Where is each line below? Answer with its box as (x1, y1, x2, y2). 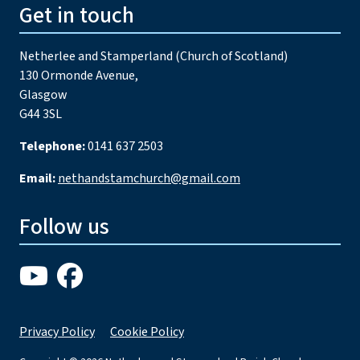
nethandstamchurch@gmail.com (58, 169, 240, 187)
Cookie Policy (110, 322, 184, 341)
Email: (19, 169, 55, 187)
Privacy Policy (19, 322, 95, 341)
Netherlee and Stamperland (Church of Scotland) (19, 47, 288, 65)
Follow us (19, 210, 109, 243)
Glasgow (19, 85, 67, 104)
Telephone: (19, 137, 85, 155)
